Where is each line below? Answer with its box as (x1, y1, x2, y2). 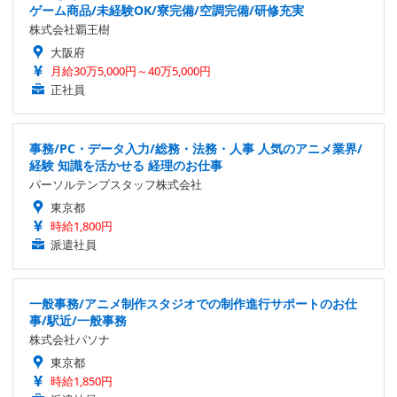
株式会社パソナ (29, 331, 110, 348)
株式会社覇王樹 (29, 21, 110, 38)
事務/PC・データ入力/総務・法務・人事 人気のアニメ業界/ (29, 140, 362, 158)
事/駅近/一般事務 (29, 312, 127, 330)
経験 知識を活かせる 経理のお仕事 (29, 157, 222, 175)
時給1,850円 (51, 373, 113, 390)
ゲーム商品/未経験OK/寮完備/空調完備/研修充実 (29, 2, 304, 19)
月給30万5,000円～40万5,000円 (51, 63, 211, 80)
